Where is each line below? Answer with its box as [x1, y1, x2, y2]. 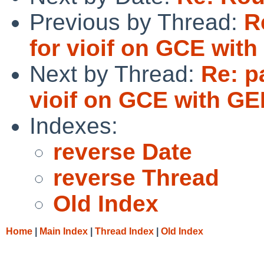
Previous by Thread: [29, 9, 244, 35]
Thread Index [95, 226, 154, 236]
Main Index [39, 226, 88, 236]
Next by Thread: [29, 61, 201, 87]
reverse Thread [53, 164, 219, 190]
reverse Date [53, 138, 192, 164]
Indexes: [29, 113, 118, 138]
